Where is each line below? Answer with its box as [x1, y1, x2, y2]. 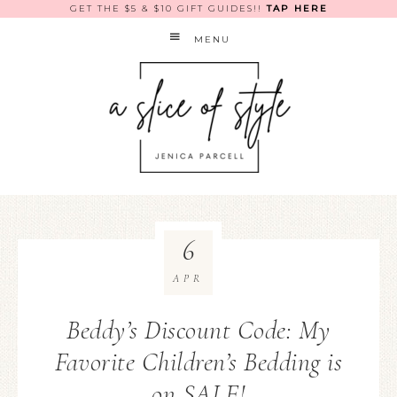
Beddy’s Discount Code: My [66, 314, 331, 346]
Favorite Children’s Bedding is [55, 346, 342, 378]
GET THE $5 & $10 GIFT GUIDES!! [69, 3, 267, 14]
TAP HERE [266, 3, 328, 14]
